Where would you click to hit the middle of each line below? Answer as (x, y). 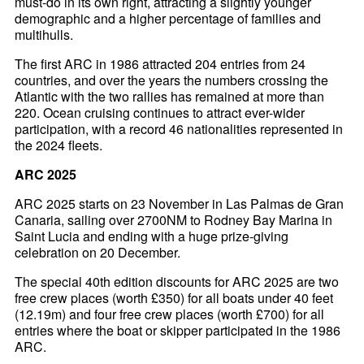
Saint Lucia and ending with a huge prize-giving (152, 236)
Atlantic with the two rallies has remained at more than (170, 97)
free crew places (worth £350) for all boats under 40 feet (174, 298)
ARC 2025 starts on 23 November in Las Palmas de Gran (180, 204)
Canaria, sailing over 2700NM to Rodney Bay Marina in (174, 220)
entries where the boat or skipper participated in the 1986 (178, 331)
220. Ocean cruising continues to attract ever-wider (160, 113)
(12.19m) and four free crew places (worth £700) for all (170, 314)
